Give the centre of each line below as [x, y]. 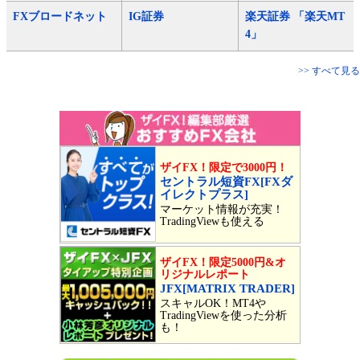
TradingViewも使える [213, 221]
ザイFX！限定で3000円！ [224, 168]
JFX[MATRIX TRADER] [228, 288]
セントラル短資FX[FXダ [227, 182]
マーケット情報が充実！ [222, 209]
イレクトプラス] [205, 194]
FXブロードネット [60, 16]
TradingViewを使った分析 [224, 315]
